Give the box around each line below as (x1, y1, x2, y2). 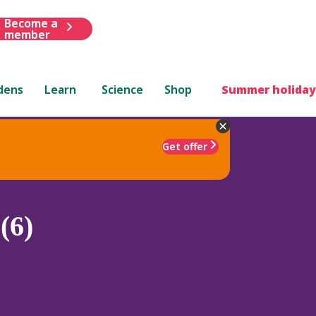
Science (102, 81, 144, 97)
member (4, 26, 50, 42)
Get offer (162, 139, 207, 153)
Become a (4, 15, 58, 31)
